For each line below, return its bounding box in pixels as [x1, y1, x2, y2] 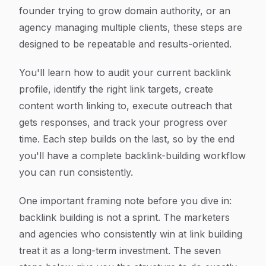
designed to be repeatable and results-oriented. [19, 38, 232, 50]
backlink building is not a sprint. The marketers [19, 211, 230, 223]
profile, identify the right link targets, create [19, 83, 213, 95]
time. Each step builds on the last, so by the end [19, 133, 235, 145]
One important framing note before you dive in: [19, 195, 232, 207]
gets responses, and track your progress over [19, 116, 227, 128]
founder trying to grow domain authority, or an [19, 5, 230, 17]
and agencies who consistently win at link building [19, 228, 242, 240]
